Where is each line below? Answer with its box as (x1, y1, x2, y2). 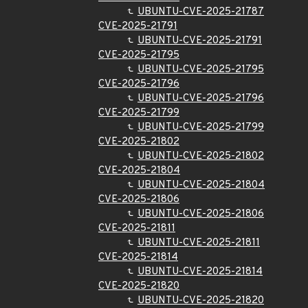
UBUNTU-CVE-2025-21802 (137, 150, 264, 163)
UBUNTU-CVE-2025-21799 (137, 121, 264, 134)
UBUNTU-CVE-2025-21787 (137, 5, 264, 19)
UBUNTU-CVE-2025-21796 (137, 92, 264, 105)
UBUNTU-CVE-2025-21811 (137, 236, 260, 250)
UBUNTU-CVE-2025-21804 (137, 179, 265, 192)
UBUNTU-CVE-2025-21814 (137, 265, 263, 278)
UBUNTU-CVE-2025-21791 (137, 34, 262, 47)
